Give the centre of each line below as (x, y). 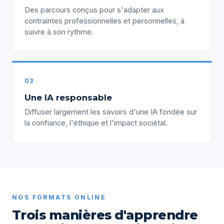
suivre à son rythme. (59, 32)
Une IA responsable (68, 97)
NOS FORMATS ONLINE (59, 197)
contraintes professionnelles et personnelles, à (104, 21)
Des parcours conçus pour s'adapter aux (94, 10)
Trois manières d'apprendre (105, 215)
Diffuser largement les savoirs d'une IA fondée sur (111, 112)
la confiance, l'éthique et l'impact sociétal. (96, 123)
